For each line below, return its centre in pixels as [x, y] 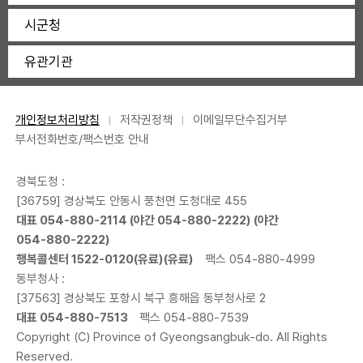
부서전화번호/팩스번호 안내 [82, 140]
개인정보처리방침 [58, 120]
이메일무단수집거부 [240, 120]
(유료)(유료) [164, 260]
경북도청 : [41, 182]
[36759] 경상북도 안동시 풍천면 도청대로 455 [132, 201]
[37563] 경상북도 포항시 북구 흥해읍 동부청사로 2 [141, 299]
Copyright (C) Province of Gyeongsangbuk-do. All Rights [172, 337]
